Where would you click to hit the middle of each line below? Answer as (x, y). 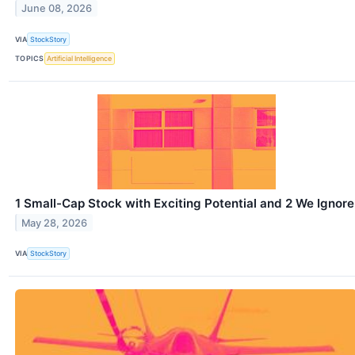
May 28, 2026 (55, 223)
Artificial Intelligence (80, 59)
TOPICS (30, 59)
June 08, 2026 (57, 9)
